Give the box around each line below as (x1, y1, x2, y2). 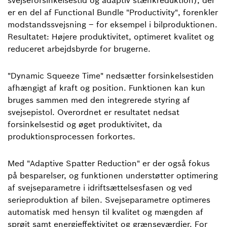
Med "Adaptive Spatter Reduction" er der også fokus (8, 158, 210, 168)
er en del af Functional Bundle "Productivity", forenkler (8, 7, 218, 17)
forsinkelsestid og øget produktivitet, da (8, 119, 162, 129)
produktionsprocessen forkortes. (8, 131, 135, 141)
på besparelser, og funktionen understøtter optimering (8, 170, 218, 180)
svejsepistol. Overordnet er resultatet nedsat (8, 107, 179, 117)
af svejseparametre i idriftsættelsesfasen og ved (8, 182, 192, 193)
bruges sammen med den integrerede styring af (8, 95, 190, 105)
